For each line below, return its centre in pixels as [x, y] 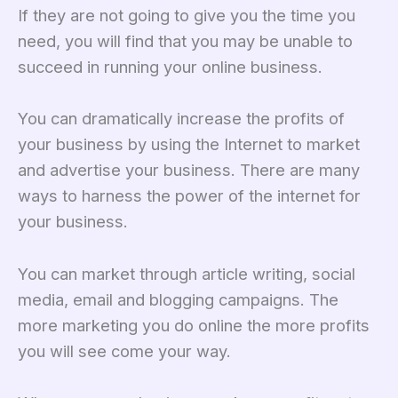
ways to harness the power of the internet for [189, 196]
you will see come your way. [124, 350]
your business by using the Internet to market [189, 144]
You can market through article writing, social [187, 273]
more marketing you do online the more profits [194, 325]
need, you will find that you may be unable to [185, 41]
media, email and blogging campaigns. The [178, 299]
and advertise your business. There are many [189, 170]
